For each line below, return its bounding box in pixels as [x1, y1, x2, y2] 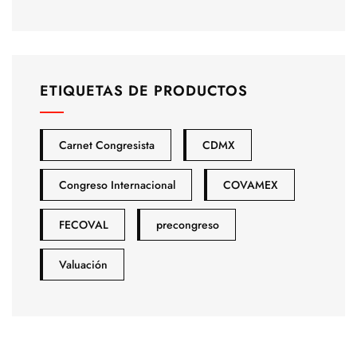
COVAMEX [223, 177, 278, 194]
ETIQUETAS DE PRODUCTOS [40, 80, 248, 102]
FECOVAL [59, 217, 108, 233]
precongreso [156, 217, 219, 233]
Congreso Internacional [59, 177, 175, 194]
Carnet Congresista [59, 137, 155, 154]
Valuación [59, 257, 108, 273]
